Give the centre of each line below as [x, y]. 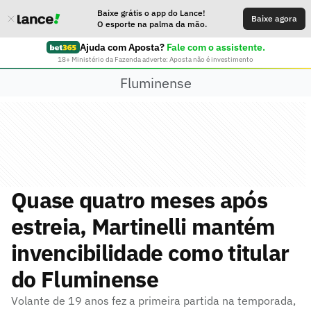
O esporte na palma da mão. [152, 24]
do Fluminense [85, 279]
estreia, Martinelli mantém [143, 226]
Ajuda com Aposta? [122, 47]
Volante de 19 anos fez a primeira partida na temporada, [153, 301]
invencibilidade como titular [150, 253]
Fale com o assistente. [216, 47]
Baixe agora [274, 18]
